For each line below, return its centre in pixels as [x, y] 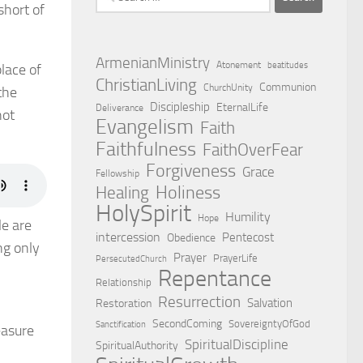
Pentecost [248, 237]
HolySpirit [143, 213]
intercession [128, 237]
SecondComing [187, 323]
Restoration [124, 303]
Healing [122, 192]
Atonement [239, 64]
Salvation [270, 303]
